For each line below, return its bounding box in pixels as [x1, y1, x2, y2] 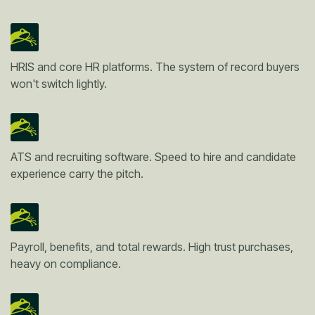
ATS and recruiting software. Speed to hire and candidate [11, 149, 296, 164]
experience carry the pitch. [11, 166, 143, 181]
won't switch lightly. [11, 76, 107, 91]
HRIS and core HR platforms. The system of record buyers [11, 59, 300, 74]
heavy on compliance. [11, 256, 121, 271]
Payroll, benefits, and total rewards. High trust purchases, [11, 239, 293, 254]
